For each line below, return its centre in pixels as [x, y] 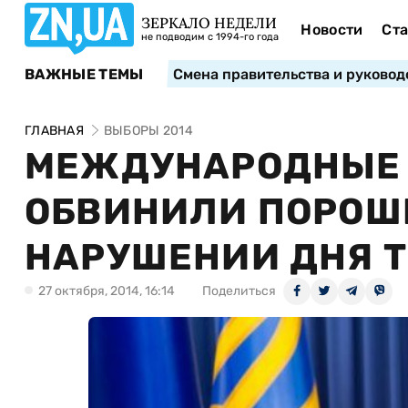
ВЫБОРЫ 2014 [148, 131]
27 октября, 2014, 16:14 [107, 291]
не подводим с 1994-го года [210, 37]
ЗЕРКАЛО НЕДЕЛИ [209, 23]
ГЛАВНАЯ [54, 131]
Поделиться [239, 291]
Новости [332, 30]
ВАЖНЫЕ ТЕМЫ [84, 74]
